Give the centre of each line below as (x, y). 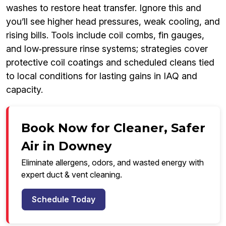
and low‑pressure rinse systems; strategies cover (107, 49)
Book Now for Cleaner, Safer (113, 128)
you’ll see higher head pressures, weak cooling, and (113, 22)
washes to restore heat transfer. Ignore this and (104, 8)
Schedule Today (64, 200)
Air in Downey (66, 146)
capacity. (24, 90)
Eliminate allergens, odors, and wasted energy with (112, 163)
